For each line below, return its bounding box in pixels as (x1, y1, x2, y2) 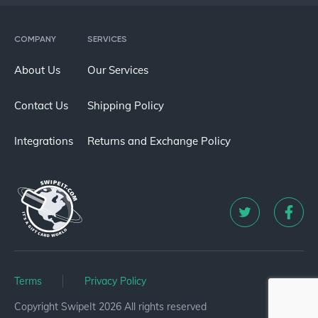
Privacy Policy (84, 275, 146, 288)
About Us (14, 62, 60, 77)
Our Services (87, 62, 148, 77)
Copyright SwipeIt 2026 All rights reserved (14, 300, 207, 314)
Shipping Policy (87, 98, 164, 112)
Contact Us (14, 98, 68, 112)
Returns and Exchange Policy (87, 133, 231, 148)
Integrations (14, 133, 73, 148)
